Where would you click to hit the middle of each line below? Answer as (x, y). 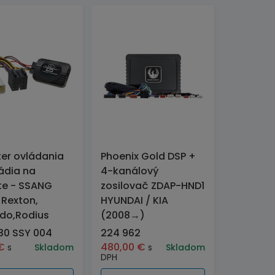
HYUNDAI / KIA (135, 200)
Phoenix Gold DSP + (149, 156)
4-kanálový (130, 171)
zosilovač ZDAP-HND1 (153, 186)
